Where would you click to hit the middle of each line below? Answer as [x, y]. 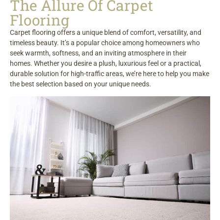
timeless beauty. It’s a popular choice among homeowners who [105, 43]
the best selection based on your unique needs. [81, 84]
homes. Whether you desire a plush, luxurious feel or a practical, [106, 64]
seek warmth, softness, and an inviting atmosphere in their [98, 53]
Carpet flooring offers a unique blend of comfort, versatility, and [106, 33]
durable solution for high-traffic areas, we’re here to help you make [110, 74]
